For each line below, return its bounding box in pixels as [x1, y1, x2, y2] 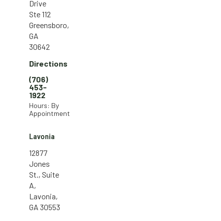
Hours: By [29, 101, 59, 110]
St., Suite [29, 169, 59, 179]
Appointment [29, 109, 70, 117]
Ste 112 [29, 9, 51, 19]
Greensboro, [29, 20, 69, 30]
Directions [29, 58, 68, 68]
